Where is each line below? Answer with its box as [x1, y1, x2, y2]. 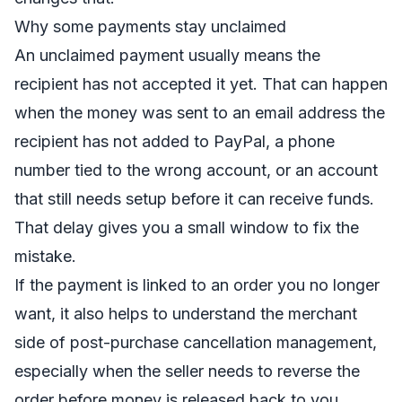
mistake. [14, 247, 76, 266]
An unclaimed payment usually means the [14, 46, 320, 65]
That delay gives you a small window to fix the [14, 218, 359, 237]
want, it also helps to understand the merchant [14, 304, 357, 323]
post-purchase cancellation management [70, 333, 372, 352]
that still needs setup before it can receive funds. [14, 189, 374, 208]
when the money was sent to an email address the [14, 103, 385, 122]
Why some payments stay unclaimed [14, 17, 286, 36]
